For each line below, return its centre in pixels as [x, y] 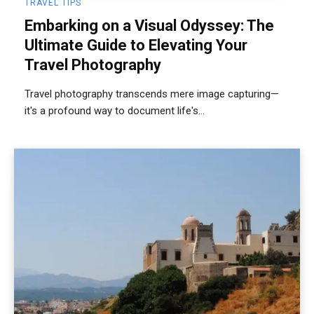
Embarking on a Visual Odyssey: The [149, 26]
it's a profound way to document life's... [115, 111]
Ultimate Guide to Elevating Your [136, 46]
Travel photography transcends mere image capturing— [152, 94]
